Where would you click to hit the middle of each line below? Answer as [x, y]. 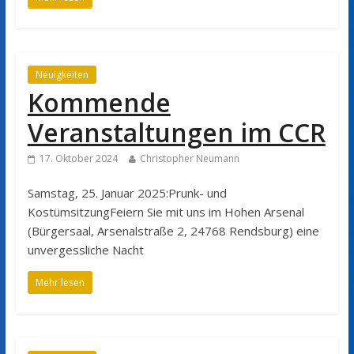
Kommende [99, 102]
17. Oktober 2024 [78, 158]
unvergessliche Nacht [85, 249]
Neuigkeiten [62, 74]
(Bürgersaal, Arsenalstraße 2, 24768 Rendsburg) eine [173, 230]
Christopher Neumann [189, 158]
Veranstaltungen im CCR [176, 132]
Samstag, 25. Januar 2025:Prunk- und [127, 192]
